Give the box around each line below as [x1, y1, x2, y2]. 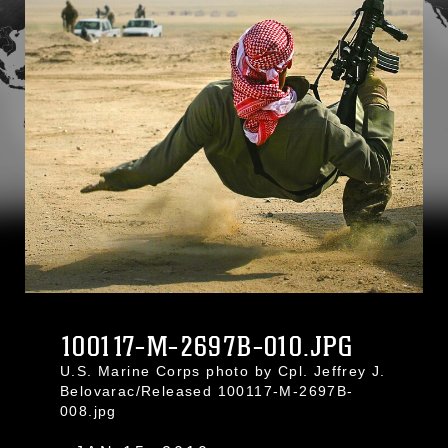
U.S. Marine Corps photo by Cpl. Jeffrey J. [60, 363, 386, 379]
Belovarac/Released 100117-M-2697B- [60, 383, 354, 399]
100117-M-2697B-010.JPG [60, 330, 354, 364]
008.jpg [60, 403, 117, 419]
